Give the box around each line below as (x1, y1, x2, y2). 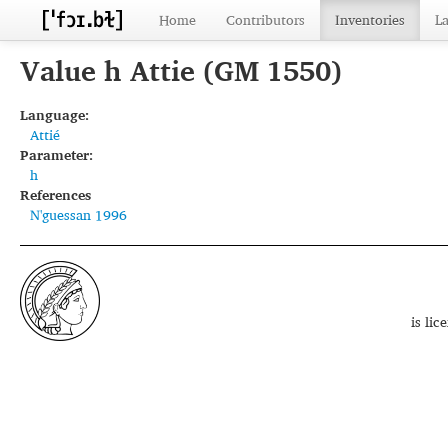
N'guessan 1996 (30, 203, 127, 226)
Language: (20, 103, 89, 126)
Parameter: (20, 143, 93, 166)
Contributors (226, 8, 305, 31)
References (20, 183, 91, 206)
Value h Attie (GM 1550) (20, 48, 342, 93)
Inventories (335, 8, 405, 31)
